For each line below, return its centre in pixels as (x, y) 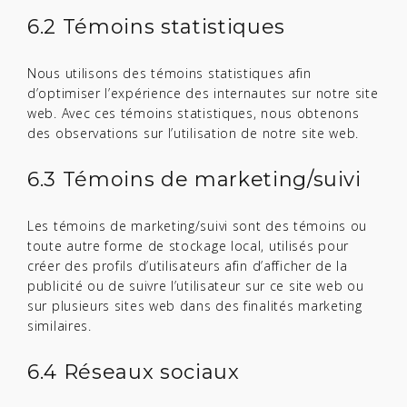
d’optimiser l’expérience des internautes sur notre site (203, 93)
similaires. (60, 326)
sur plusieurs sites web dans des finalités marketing (195, 306)
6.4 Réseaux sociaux (134, 372)
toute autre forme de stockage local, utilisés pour (189, 246)
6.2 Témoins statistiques (156, 27)
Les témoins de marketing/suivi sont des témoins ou (198, 226)
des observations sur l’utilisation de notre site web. (194, 133)
